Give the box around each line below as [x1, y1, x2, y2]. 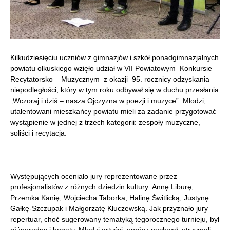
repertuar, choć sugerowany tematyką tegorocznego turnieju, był [10, 215, 219, 223]
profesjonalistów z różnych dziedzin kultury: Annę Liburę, [10, 183, 194, 191]
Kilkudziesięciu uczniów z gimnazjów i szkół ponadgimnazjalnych [10, 53, 219, 62]
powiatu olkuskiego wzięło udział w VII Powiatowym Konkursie [10, 64, 212, 72]
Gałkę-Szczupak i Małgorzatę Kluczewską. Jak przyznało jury [10, 204, 208, 213]
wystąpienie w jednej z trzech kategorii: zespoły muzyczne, [10, 118, 200, 126]
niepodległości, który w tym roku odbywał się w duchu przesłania [10, 86, 219, 94]
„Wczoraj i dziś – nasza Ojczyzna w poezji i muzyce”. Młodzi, [10, 97, 206, 105]
